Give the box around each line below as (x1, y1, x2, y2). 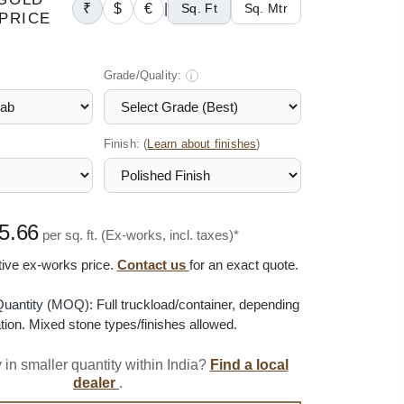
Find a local (209, 356, 289, 372)
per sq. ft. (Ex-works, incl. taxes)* (42, 226, 240, 243)
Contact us (116, 256, 189, 272)
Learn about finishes (147, 137, 257, 151)
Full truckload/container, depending (92, 296, 299, 312)
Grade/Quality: (103, 68, 186, 82)
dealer (73, 374, 119, 390)
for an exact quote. (188, 256, 298, 272)
